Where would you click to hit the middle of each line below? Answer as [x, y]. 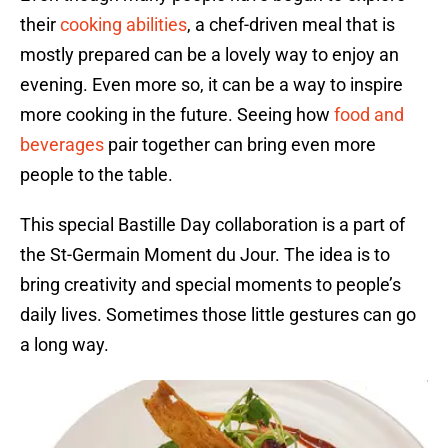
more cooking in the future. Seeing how [177, 115]
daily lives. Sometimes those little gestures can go [218, 315]
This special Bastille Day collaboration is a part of [212, 225]
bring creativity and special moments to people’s [210, 285]
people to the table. [96, 175]
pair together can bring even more [240, 145]
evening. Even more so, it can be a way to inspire [211, 85]
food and [369, 115]
